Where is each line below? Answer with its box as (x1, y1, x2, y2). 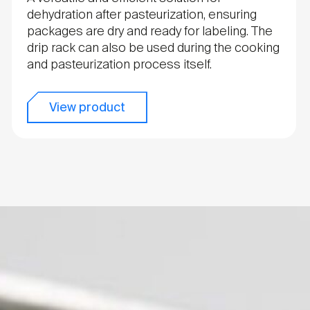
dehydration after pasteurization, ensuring (26, 6, 257, 24)
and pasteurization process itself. (26, 56, 212, 73)
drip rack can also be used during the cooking (26, 39, 280, 57)
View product (48, 99, 125, 116)
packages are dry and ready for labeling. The (26, 23, 273, 40)
